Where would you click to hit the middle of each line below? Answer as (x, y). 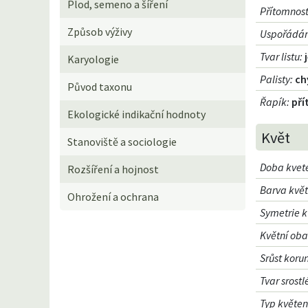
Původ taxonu (100, 86)
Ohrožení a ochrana (113, 196)
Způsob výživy (100, 31)
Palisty (275, 79)
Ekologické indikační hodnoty (137, 114)
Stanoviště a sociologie (122, 141)
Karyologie (93, 59)
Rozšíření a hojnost (113, 169)
